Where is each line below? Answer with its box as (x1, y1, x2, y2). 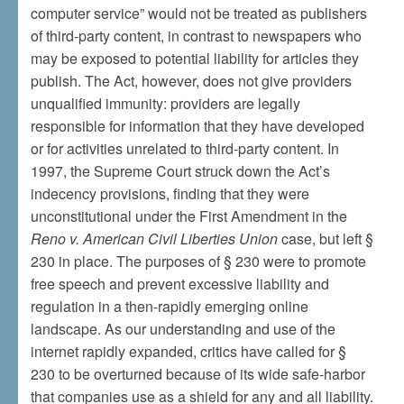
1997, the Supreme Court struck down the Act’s (30, 161, 330, 181)
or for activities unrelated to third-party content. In (30, 138, 339, 159)
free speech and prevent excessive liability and (30, 273, 329, 294)
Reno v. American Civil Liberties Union (30, 228, 278, 249)
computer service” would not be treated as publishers (30, 3, 367, 23)
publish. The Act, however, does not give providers (30, 70, 352, 91)
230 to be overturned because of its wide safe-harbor (30, 363, 365, 384)
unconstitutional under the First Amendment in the (30, 206, 347, 226)
